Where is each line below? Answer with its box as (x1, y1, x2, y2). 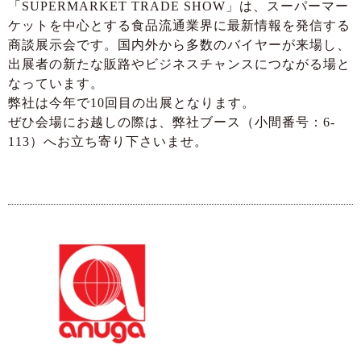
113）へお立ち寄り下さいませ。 (8, 135, 208, 149)
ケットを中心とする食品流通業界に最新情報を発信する (8, 19, 351, 33)
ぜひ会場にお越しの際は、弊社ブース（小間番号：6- (8, 115, 335, 130)
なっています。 (8, 77, 104, 91)
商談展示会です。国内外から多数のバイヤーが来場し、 (8, 38, 351, 52)
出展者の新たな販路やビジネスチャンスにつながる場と (8, 57, 351, 72)
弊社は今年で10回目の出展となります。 (8, 96, 255, 110)
